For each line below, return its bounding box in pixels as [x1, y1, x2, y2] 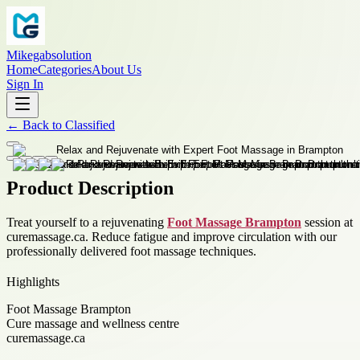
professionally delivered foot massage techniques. [6, 243, 256, 258]
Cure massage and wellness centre [6, 316, 179, 330]
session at [301, 215, 353, 229]
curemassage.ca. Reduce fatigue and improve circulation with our [6, 229, 337, 243]
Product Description [6, 177, 174, 198]
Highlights [6, 274, 59, 288]
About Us [92, 63, 141, 76]
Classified [65, 118, 115, 132]
